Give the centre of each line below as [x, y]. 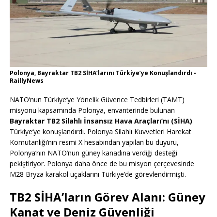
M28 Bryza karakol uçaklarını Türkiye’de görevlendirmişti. [98, 174]
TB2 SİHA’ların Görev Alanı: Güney [108, 197]
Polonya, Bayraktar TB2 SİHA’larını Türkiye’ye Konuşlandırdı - [103, 73]
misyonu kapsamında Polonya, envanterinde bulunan [92, 110]
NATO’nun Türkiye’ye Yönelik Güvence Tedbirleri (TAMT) [97, 100]
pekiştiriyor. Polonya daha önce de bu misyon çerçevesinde [102, 164]
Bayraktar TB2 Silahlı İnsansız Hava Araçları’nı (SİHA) [101, 121]
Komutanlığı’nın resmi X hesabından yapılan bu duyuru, [94, 142]
